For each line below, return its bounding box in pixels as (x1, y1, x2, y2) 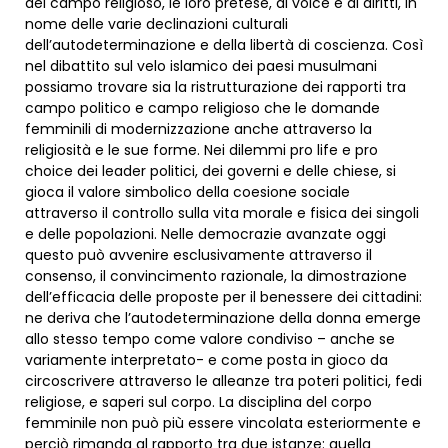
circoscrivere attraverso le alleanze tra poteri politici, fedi (25, 371, 422, 392)
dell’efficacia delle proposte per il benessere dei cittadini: (25, 287, 422, 308)
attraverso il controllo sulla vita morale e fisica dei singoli (25, 203, 419, 224)
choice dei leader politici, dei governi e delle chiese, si (25, 161, 396, 182)
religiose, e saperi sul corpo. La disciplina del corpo (25, 392, 372, 413)
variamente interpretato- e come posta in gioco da (25, 350, 388, 371)
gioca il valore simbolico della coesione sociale (25, 182, 350, 203)
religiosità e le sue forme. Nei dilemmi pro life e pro (25, 140, 378, 161)
